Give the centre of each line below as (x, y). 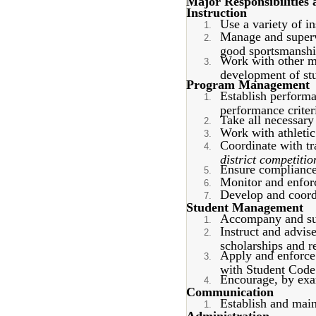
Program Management (248, 85)
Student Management (245, 207)
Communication (230, 292)
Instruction (217, 13)
